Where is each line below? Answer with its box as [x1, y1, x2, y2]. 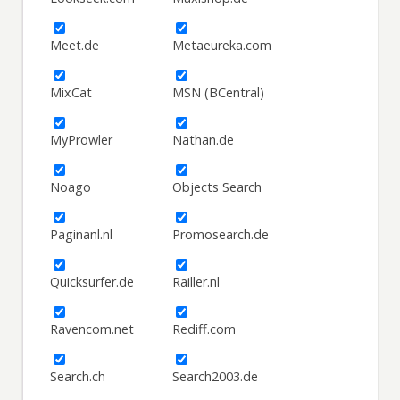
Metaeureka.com [172, 37, 272, 54]
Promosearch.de [172, 226, 270, 244]
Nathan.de [172, 131, 235, 149]
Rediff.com [172, 321, 237, 338]
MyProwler [50, 131, 113, 149]
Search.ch [50, 368, 106, 386]
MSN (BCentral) [172, 84, 265, 102]
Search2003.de [172, 368, 259, 386]
